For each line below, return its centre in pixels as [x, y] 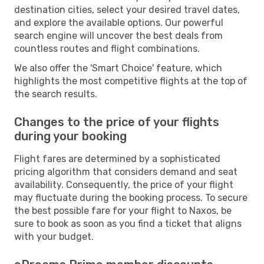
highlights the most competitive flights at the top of [131, 81]
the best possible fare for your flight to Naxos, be [123, 210]
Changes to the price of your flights [117, 122]
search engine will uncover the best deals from [118, 35]
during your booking [70, 136]
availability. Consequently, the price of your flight [124, 184]
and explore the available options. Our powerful [119, 22]
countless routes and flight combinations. [107, 48]
